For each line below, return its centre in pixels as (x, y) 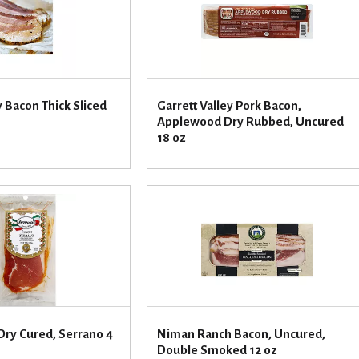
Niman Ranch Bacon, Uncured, (241, 333)
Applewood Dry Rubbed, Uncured (250, 121)
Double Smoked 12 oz (217, 349)
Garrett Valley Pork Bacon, (229, 105)
